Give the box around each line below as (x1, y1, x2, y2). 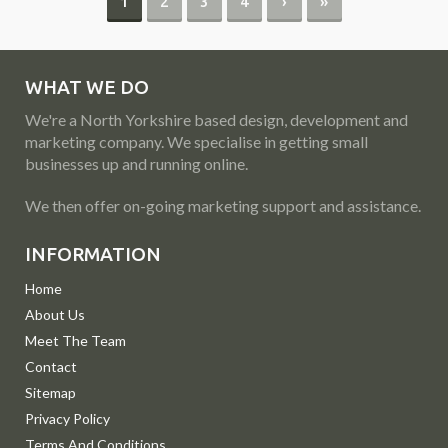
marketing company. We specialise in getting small (25, 132, 368, 151)
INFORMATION (25, 243, 161, 265)
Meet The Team (25, 332, 126, 349)
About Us (25, 306, 85, 323)
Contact (25, 358, 77, 375)
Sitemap (25, 384, 76, 401)
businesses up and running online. (25, 154, 248, 173)
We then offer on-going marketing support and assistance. (25, 196, 421, 215)
